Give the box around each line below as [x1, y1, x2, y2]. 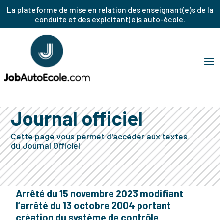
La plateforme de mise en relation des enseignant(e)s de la [6, 5, 214, 14]
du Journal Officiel [11, 140, 81, 151]
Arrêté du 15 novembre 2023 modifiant [16, 188, 184, 199]
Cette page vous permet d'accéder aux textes [11, 131, 188, 141]
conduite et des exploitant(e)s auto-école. [35, 14, 185, 24]
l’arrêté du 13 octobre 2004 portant [16, 199, 171, 211]
